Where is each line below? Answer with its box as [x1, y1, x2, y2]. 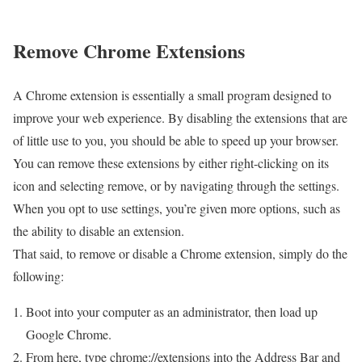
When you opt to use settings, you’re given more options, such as [13, 200, 340, 217]
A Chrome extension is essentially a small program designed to [13, 86, 331, 104]
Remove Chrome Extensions [13, 36, 245, 65]
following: [13, 267, 64, 285]
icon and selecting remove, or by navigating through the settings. [13, 177, 339, 195]
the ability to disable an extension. [13, 222, 184, 240]
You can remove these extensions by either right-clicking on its [13, 154, 329, 172]
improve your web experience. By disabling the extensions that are [13, 109, 347, 127]
